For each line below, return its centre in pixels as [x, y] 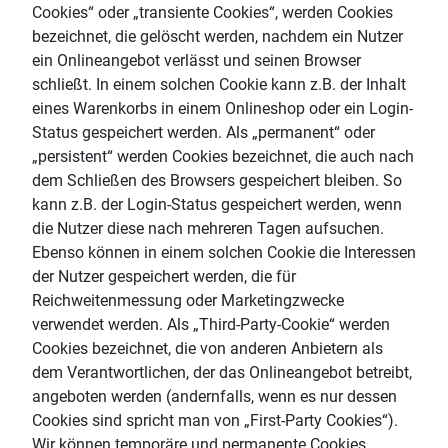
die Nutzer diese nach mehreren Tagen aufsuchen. [208, 228]
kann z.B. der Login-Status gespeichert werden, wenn [217, 204]
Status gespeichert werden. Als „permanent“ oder [203, 132]
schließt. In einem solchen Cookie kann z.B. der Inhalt [219, 84]
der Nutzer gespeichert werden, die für [164, 276]
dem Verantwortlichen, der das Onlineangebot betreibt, [222, 372]
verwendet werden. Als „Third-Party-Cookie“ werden [211, 324]
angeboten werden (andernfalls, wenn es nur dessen [214, 396]
